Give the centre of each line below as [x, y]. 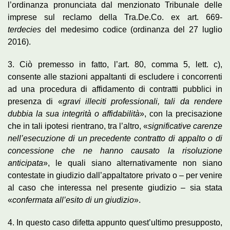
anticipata [25, 163]
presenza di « [35, 101]
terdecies [24, 29]
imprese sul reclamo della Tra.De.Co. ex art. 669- [115, 17]
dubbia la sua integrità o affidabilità [74, 113]
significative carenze [185, 126]
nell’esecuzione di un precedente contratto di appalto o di [115, 138]
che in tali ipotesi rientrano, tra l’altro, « [78, 126]
